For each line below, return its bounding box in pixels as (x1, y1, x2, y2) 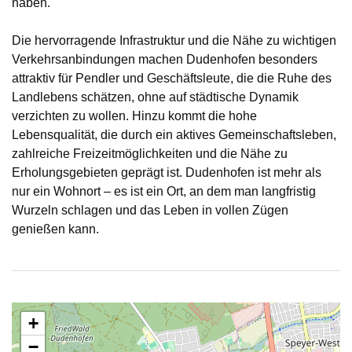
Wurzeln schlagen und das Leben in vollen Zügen (12, 203, 288, 217)
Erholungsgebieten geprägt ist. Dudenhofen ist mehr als (12, 166, 321, 179)
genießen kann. (12, 222, 99, 236)
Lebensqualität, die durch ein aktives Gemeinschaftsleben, (12, 128, 336, 141)
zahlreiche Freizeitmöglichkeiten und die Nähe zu (12, 147, 288, 160)
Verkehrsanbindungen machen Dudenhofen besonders (12, 53, 317, 66)
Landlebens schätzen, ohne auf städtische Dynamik (12, 90, 299, 104)
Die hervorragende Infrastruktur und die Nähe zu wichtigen (12, 34, 336, 47)
